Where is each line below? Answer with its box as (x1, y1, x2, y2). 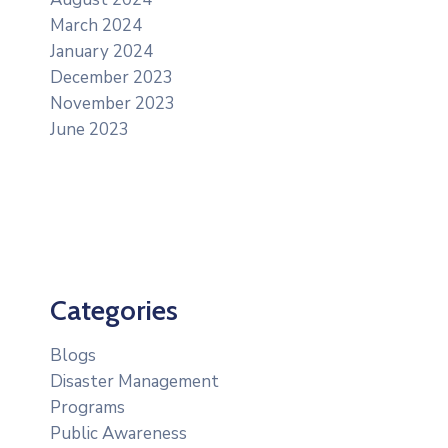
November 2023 (50, 92, 175, 116)
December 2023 (50, 66, 173, 90)
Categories (50, 293, 178, 328)
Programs (50, 396, 125, 420)
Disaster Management (50, 370, 219, 394)
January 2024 (50, 40, 153, 64)
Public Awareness (50, 422, 187, 446)
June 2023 (50, 118, 129, 142)
